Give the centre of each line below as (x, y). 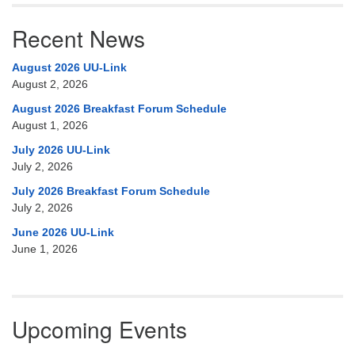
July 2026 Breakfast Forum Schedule (111, 191)
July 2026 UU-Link (61, 150)
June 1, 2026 (45, 249)
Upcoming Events (99, 329)
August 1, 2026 (50, 125)
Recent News (78, 38)
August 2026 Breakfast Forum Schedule (119, 109)
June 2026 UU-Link (63, 232)
